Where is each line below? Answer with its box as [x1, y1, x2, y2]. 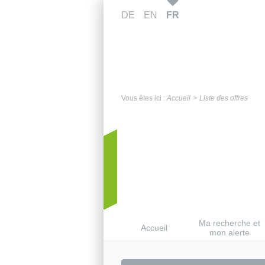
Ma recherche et [198, 218, 260, 228]
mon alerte [209, 228, 250, 238]
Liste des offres [199, 94, 248, 102]
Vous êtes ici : [121, 94, 167, 102]
